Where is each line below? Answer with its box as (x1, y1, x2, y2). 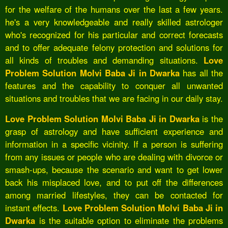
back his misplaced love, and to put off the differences (5, 176, 223, 189)
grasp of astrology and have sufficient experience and (5, 125, 223, 138)
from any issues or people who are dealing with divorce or (5, 151, 223, 163)
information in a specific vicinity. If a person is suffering (5, 138, 223, 151)
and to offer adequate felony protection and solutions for (5, 41, 223, 54)
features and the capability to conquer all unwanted (5, 79, 223, 92)
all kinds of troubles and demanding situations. (5, 54, 204, 67)
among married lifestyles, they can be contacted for (5, 189, 223, 202)
